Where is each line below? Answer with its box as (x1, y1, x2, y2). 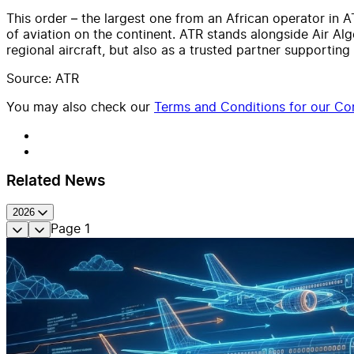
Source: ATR (6, 70, 79, 86)
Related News (6, 173, 105, 189)
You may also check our (6, 98, 150, 115)
